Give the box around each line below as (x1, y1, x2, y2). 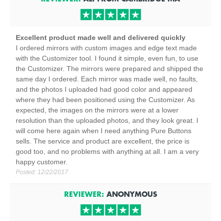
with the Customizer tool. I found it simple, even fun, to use (16, 54, 198, 62)
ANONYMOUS (106, 189, 157, 199)
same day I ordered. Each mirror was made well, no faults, (16, 75, 198, 83)
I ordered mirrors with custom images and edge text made (16, 44, 197, 52)
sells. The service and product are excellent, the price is (16, 137, 189, 145)
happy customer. (16, 158, 68, 166)
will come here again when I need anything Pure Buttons (16, 127, 191, 135)
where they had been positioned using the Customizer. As (16, 96, 195, 104)
